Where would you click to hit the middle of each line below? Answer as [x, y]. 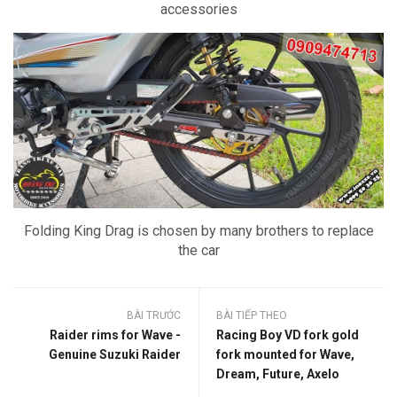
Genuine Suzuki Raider [115, 354]
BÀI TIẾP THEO [252, 315]
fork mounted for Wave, [285, 354]
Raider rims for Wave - [115, 335]
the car [198, 250]
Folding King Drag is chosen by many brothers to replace [198, 230]
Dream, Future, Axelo [278, 374]
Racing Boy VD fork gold [288, 335]
